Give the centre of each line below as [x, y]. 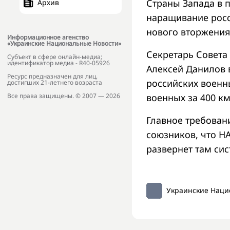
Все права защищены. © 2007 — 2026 [64, 96]
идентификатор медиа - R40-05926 [59, 63]
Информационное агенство [48, 37]
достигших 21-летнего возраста [55, 83]
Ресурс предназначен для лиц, [52, 76]
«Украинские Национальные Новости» [64, 44]
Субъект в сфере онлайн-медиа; [55, 57]
